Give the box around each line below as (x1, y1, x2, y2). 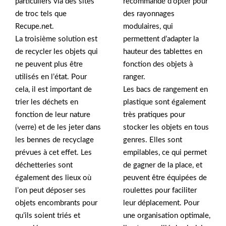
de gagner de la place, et (123, 161, 202, 169)
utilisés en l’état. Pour (15, 73, 87, 81)
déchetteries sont (15, 161, 73, 169)
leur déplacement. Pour (123, 199, 199, 207)
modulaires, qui (123, 23, 173, 31)
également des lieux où (15, 174, 91, 182)
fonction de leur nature (15, 111, 90, 119)
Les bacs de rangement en (123, 86, 208, 94)
